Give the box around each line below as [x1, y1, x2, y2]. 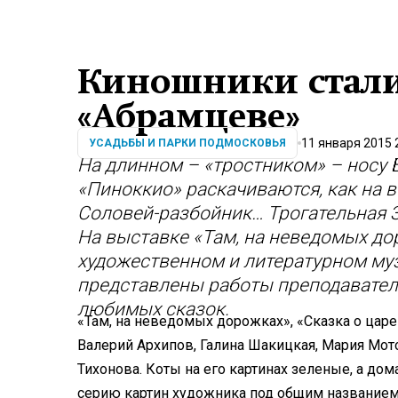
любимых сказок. [77, 298, 229, 321]
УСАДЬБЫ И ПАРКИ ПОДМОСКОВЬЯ [89, 137, 286, 150]
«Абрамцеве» [77, 97, 299, 136]
